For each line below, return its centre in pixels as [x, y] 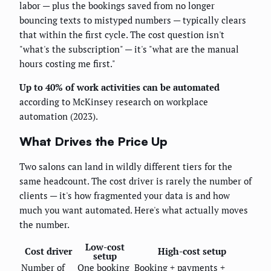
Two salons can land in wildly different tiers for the [126, 167]
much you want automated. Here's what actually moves [134, 210]
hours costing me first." [67, 64]
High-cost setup [192, 251]
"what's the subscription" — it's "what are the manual [129, 49]
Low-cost [105, 247]
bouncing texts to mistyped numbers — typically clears [133, 20]
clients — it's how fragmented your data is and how [125, 196]
